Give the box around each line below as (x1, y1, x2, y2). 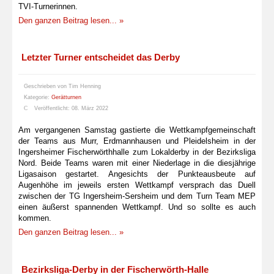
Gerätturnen (51, 94, 81, 101)
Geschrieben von (24, 83, 68, 90)
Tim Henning (68, 83, 101, 90)
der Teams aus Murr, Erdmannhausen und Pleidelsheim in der (18, 136, 256, 146)
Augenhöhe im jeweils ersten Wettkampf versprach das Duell (18, 180, 256, 190)
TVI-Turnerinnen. (18, 1, 78, 11)
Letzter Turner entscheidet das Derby (21, 51, 180, 62)
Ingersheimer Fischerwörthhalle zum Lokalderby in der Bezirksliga (18, 147, 256, 157)
